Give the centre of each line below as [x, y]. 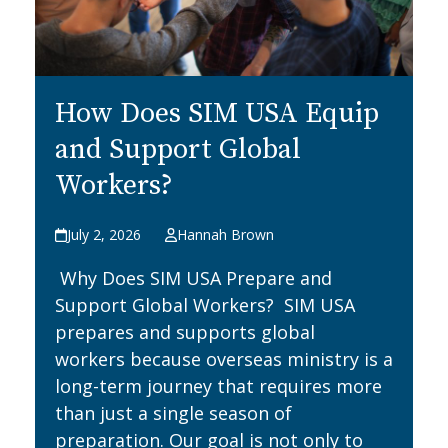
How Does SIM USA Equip [216, 114]
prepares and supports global [184, 332]
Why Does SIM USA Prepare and [193, 278]
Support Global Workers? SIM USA [204, 305]
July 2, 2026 [104, 235]
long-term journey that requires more [218, 386]
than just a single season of [173, 413]
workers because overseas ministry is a [223, 359]
